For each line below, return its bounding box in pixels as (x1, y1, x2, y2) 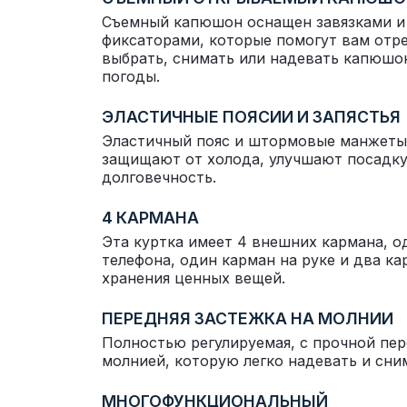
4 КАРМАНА (102, 208, 199, 227)
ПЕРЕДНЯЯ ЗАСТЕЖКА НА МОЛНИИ (102, 309, 393, 328)
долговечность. (102, 168, 216, 186)
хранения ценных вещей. (102, 269, 285, 287)
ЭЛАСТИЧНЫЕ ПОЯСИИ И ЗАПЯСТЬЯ (102, 107, 401, 126)
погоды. (102, 67, 160, 85)
